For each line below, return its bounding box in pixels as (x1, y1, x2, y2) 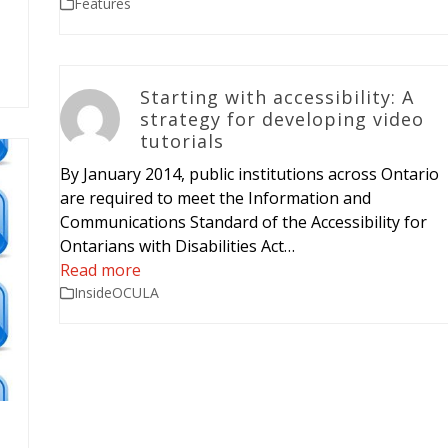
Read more (59, 258, 141, 281)
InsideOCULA (73, 282, 159, 302)
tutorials (139, 128, 224, 153)
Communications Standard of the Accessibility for (59, 210, 427, 233)
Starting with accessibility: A (139, 84, 414, 109)
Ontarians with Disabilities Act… (59, 234, 295, 257)
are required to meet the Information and (59, 186, 371, 209)
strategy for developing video (139, 106, 424, 131)
